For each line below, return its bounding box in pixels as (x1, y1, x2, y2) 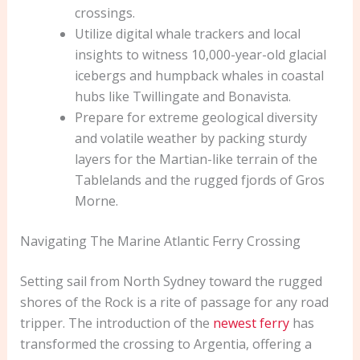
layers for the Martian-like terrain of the (74, 149, 317, 168)
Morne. (74, 191, 118, 210)
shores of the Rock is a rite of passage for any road (19, 292, 329, 311)
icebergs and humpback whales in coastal (74, 66, 324, 84)
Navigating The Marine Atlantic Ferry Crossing (19, 231, 301, 250)
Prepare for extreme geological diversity (74, 108, 317, 126)
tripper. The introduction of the (19, 313, 213, 332)
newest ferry (212, 313, 289, 332)
